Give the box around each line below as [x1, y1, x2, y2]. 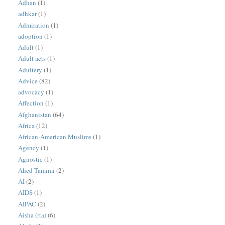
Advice [18, 76, 38, 85]
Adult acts [18, 54, 46, 63]
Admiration [18, 20, 50, 30]
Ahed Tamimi [18, 165, 55, 175]
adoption [18, 31, 43, 41]
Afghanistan [18, 109, 52, 119]
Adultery [18, 65, 43, 74]
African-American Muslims [18, 132, 92, 142]
